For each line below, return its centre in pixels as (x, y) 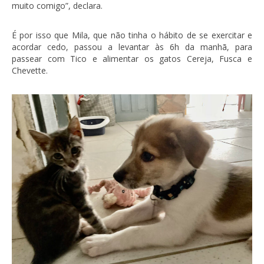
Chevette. (31, 70)
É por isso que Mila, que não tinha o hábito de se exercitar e (132, 35)
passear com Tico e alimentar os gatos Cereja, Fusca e (132, 58)
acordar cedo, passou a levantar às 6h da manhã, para (132, 47)
